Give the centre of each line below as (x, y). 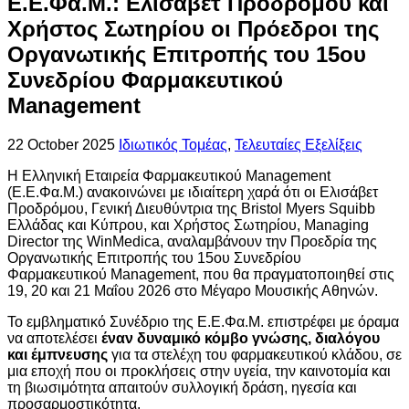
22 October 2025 (61, 145)
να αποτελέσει (54, 339)
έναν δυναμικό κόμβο (175, 339)
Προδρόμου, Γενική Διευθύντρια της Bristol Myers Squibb (191, 209)
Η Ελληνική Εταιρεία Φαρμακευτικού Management (169, 176)
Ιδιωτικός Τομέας (173, 145)
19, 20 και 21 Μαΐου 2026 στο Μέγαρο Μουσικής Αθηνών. (193, 291)
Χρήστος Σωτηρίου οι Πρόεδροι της (193, 29)
